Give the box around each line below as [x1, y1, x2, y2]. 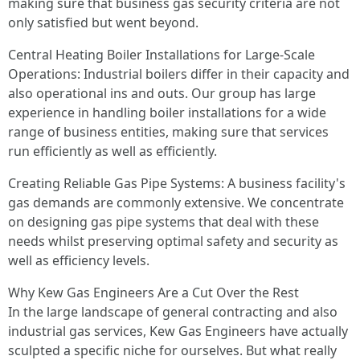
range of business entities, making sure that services [8, 123, 329, 141]
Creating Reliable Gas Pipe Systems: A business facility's [8, 174, 346, 192]
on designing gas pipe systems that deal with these [8, 213, 319, 231]
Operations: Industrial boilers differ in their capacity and [8, 65, 350, 83]
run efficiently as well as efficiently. [8, 142, 217, 160]
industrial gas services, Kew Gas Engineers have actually [8, 322, 348, 340]
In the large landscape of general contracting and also [8, 303, 337, 321]
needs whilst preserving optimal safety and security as [8, 232, 338, 250]
